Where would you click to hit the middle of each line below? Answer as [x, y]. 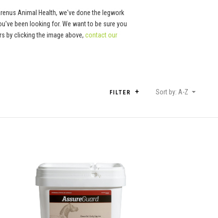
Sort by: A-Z [172, 92]
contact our [101, 35]
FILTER [121, 92]
